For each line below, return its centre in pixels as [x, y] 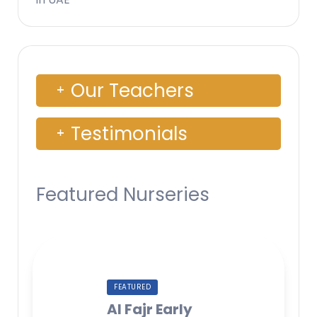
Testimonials [129, 133]
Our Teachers [132, 90]
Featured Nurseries [123, 194]
